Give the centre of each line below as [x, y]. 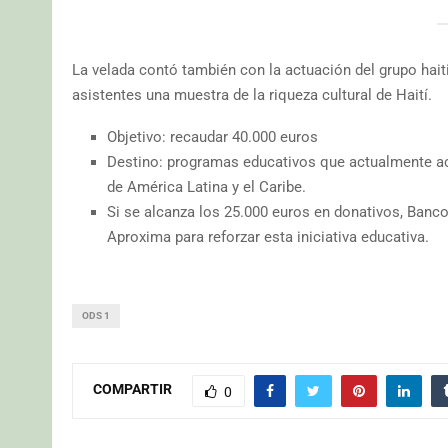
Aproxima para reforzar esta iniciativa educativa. [268, 236]
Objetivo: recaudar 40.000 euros [212, 136]
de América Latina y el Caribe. [206, 186]
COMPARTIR [132, 389]
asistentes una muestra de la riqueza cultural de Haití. [252, 94]
